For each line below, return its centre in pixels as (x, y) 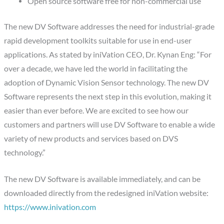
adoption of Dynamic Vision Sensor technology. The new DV (107, 82)
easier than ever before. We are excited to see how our (96, 110)
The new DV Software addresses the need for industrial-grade (109, 26)
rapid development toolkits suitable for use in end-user (98, 40)
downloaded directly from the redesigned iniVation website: (106, 193)
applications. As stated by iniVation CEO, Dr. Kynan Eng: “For (108, 54)
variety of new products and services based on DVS (91, 138)
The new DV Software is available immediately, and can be (102, 179)
